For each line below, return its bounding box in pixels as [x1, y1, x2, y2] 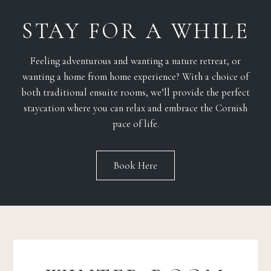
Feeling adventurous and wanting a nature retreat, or [30, 54, 241, 68]
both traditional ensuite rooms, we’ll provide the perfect [21, 86, 250, 99]
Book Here [114, 159, 157, 172]
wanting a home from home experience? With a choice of [22, 70, 249, 83]
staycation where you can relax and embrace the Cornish [24, 102, 247, 115]
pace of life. [112, 117, 159, 131]
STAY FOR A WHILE [22, 17, 249, 44]
